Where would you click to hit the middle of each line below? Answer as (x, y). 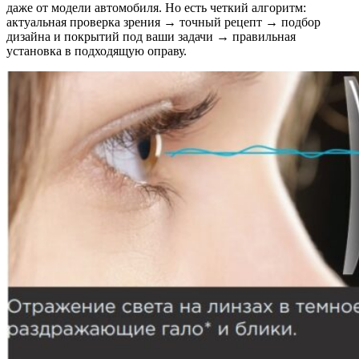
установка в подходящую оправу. (97, 51)
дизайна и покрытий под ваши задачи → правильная (151, 37)
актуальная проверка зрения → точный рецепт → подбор (163, 22)
